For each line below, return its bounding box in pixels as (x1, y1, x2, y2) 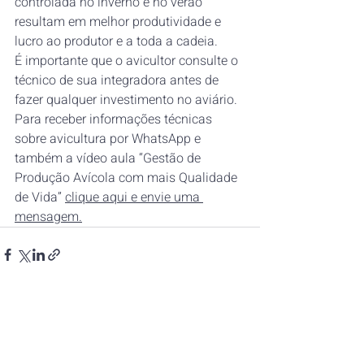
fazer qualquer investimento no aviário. (15, 90, 240, 110)
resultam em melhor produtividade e (15, 12, 224, 32)
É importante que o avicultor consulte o (15, 51, 241, 71)
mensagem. (15, 207, 82, 227)
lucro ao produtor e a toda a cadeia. (15, 32, 221, 52)
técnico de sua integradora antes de (15, 71, 222, 91)
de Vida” (15, 188, 65, 208)
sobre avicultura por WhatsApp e (15, 129, 204, 149)
